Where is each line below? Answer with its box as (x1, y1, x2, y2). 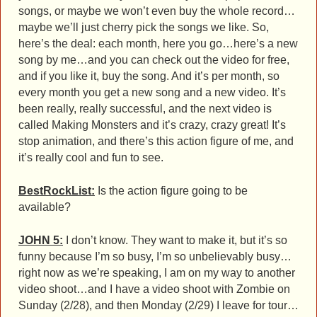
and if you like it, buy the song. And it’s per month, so (18, 70, 279, 82)
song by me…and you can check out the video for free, (18, 54, 289, 66)
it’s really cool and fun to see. (18, 151, 163, 163)
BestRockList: (18, 184, 95, 197)
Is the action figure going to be (95, 184, 248, 197)
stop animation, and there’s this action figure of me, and (18, 135, 294, 147)
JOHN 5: (18, 234, 63, 246)
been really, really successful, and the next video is (18, 103, 272, 115)
